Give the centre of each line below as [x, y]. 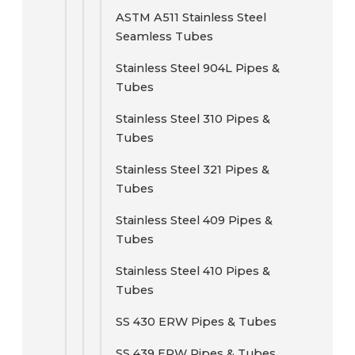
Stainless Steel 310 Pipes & [193, 119]
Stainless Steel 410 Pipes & [193, 271]
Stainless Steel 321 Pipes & [193, 170]
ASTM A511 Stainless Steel [191, 17]
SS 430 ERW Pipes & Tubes [196, 322]
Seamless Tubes [164, 36]
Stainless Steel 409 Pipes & [194, 220]
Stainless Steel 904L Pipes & [198, 68]
